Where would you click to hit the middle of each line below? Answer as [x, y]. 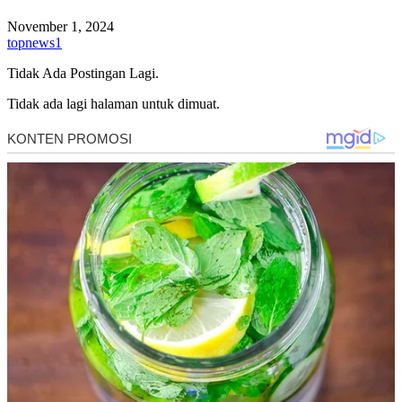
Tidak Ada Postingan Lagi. [83, 73]
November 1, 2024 [61, 26]
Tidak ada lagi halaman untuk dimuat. [114, 103]
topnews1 [35, 42]
